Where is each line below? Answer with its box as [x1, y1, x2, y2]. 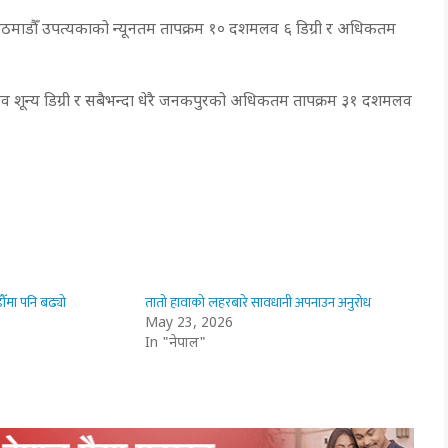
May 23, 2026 [145, 313, 234, 333]
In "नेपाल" [145, 333, 207, 353]
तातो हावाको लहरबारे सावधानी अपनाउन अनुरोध [145, 290, 372, 314]
